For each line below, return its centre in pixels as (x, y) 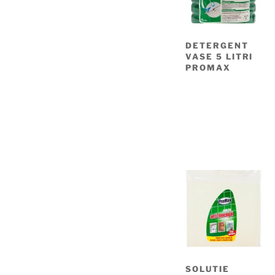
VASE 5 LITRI (219, 56)
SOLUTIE (207, 269)
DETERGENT (217, 45)
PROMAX (208, 67)
